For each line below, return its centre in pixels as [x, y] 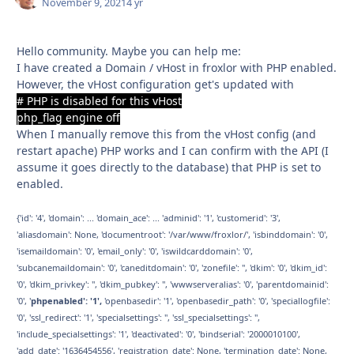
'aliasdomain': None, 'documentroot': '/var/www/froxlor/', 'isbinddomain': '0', [172, 235]
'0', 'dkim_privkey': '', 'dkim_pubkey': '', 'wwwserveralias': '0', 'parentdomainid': [173, 284]
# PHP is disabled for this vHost [99, 101]
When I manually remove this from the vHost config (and [166, 134]
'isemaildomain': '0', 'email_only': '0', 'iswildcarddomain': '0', [135, 251]
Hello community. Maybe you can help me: [129, 51]
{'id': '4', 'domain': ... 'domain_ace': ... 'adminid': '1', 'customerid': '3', [149, 218]
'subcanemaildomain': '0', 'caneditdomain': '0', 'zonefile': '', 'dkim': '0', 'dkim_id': [172, 268]
